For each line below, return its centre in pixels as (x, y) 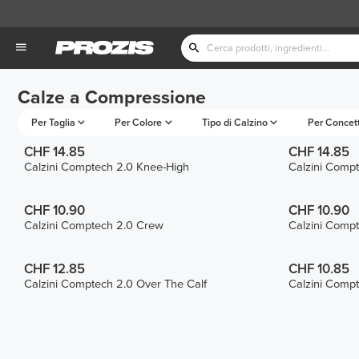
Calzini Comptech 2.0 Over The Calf (116, 284)
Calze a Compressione (112, 98)
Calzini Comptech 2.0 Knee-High (107, 167)
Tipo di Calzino (234, 122)
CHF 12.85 (55, 269)
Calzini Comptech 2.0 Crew (94, 225)
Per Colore (139, 122)
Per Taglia (53, 122)
